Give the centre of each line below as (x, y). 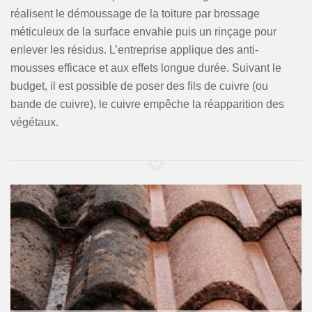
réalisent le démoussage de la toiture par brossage (135, 14)
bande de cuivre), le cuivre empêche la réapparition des (147, 104)
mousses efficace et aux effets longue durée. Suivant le (146, 68)
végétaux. (34, 122)
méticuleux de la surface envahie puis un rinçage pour (143, 32)
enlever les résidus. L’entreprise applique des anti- (134, 50)
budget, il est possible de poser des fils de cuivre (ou (139, 86)
